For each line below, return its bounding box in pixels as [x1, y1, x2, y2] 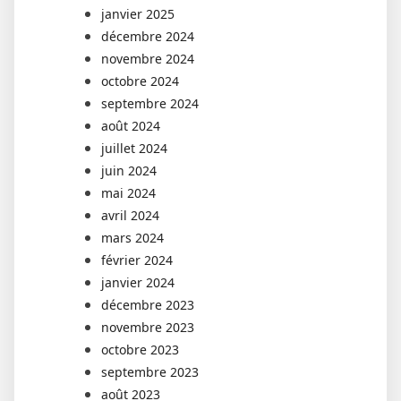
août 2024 [101, 116, 160, 134]
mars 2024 [101, 228, 164, 246]
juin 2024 [101, 161, 157, 179]
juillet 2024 [101, 139, 167, 157]
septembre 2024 [101, 94, 199, 112]
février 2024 [101, 251, 173, 269]
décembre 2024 [101, 27, 194, 45]
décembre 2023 [101, 295, 194, 313]
